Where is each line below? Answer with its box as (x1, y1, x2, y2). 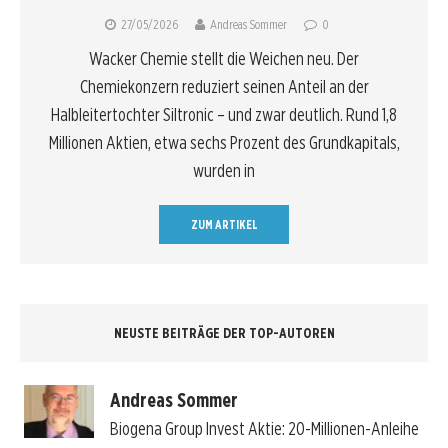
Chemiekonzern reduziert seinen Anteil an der (79, 75, 369, 97)
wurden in (193, 159, 255, 181)
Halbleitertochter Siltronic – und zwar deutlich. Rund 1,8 (51, 103, 397, 125)
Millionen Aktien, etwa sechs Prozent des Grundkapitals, (48, 131, 400, 153)
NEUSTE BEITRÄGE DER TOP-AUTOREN (113, 324, 335, 341)
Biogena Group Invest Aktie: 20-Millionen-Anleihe (109, 418, 419, 440)
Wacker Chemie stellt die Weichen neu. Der (89, 47, 359, 69)
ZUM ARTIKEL (190, 216, 258, 232)
